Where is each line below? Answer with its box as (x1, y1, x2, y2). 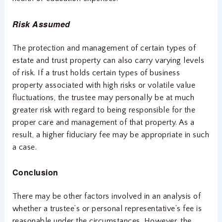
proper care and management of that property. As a (12, 117, 195, 127)
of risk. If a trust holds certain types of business (12, 68, 180, 77)
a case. (12, 142, 37, 152)
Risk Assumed (12, 18, 70, 30)
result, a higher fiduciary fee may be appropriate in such (12, 130, 210, 139)
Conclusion (12, 166, 58, 178)
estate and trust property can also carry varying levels (12, 55, 205, 65)
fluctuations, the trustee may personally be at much (12, 93, 195, 102)
